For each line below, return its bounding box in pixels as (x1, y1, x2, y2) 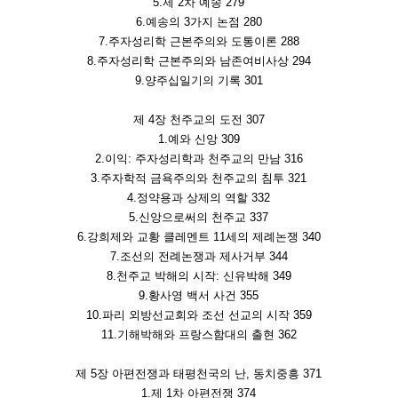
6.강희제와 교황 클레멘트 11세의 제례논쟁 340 (77, 230, 321, 244)
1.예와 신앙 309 (158, 132, 240, 147)
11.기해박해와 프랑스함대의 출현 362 (101, 328, 297, 342)
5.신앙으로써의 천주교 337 (129, 211, 269, 225)
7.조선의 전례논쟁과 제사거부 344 (110, 250, 288, 264)
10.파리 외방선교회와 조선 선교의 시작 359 (86, 308, 312, 322)
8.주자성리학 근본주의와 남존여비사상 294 (87, 54, 311, 68)
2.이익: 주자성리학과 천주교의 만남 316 (95, 152, 303, 166)
